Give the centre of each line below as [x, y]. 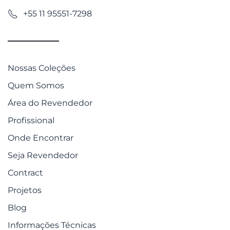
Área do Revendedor [50, 103]
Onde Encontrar [41, 138]
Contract [25, 172]
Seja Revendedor [43, 155]
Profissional [31, 120]
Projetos [25, 190]
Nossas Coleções [42, 68]
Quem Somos [36, 85]
